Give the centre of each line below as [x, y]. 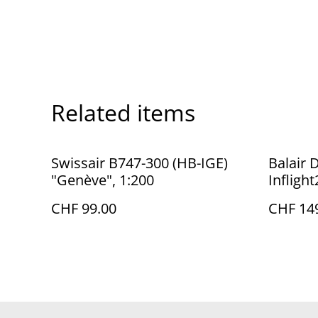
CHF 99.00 [84, 208]
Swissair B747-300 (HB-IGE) [139, 163]
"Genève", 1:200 [103, 180]
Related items [123, 113]
